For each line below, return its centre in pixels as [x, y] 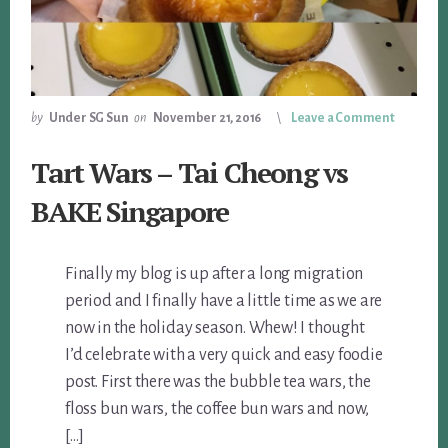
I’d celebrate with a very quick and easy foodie [224, 355]
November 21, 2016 [207, 118]
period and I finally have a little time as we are [224, 301]
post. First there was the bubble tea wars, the [218, 382]
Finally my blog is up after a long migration [214, 274]
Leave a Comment [342, 118]
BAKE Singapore [130, 211]
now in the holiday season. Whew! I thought [215, 328]
